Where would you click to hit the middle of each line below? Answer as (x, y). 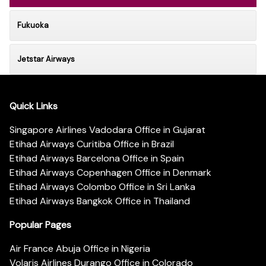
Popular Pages (40, 225)
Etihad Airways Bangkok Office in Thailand (100, 201)
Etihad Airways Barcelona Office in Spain (97, 159)
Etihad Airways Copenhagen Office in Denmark (110, 173)
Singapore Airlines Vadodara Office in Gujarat (107, 130)
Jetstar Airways (46, 59)
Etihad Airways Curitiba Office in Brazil (92, 144)
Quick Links (34, 106)
